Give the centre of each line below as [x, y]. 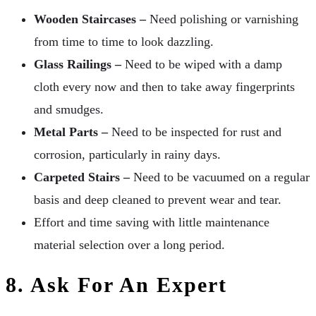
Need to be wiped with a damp [202, 65]
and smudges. [69, 110]
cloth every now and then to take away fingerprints [164, 87]
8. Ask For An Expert [116, 285]
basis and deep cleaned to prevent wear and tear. [158, 200]
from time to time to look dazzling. [124, 42]
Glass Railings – [78, 65]
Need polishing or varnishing [222, 19]
